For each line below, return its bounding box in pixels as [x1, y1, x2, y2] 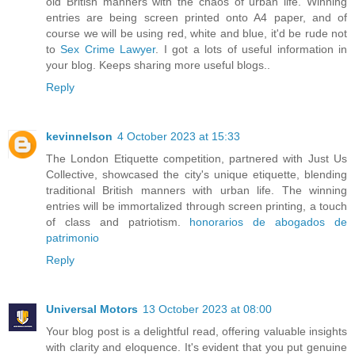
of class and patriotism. [46, 215, 190, 228]
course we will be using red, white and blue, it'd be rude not [46, 26, 347, 40]
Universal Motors [46, 302, 138, 315]
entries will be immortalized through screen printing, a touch [46, 199, 347, 212]
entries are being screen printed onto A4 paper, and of [46, 10, 347, 24]
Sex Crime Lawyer [60, 42, 156, 55]
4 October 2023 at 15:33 [117, 129, 240, 143]
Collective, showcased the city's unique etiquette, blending [46, 167, 347, 181]
